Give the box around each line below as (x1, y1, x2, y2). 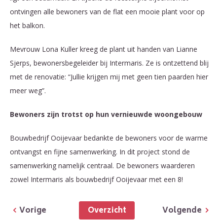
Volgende (168, 205, 202, 218)
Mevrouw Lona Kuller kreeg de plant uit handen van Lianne (10, 44, 197, 54)
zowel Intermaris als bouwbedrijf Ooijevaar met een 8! (10, 175, 183, 184)
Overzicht (94, 205, 126, 218)
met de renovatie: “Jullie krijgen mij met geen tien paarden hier (10, 72, 208, 82)
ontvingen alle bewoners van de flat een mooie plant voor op (10, 7, 205, 17)
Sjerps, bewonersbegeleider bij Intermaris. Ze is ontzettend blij (10, 58, 209, 68)
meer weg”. (10, 86, 46, 96)
